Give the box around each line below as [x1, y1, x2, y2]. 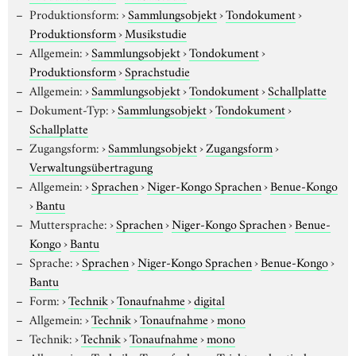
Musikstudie [125, 23, 187, 41]
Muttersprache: [29, 214, 107, 232]
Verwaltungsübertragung [29, 157, 153, 175]
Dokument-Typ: [29, 99, 109, 118]
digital [193, 290, 225, 308]
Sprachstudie [125, 61, 190, 79]
